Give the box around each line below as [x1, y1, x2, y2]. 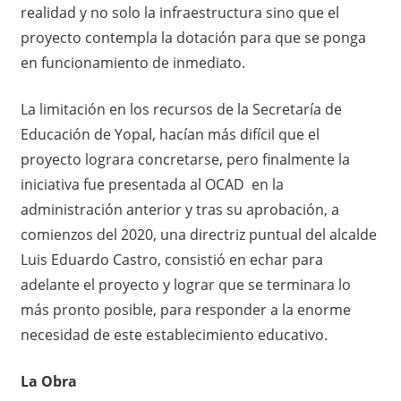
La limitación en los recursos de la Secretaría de [20, 98, 342, 119]
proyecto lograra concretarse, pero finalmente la [20, 149, 350, 169]
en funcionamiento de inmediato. [20, 52, 245, 73]
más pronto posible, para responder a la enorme [20, 299, 351, 320]
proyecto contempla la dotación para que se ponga [20, 27, 366, 47]
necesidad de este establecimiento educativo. [20, 324, 328, 345]
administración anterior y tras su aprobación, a [20, 199, 339, 219]
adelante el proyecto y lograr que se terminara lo [20, 274, 351, 294]
